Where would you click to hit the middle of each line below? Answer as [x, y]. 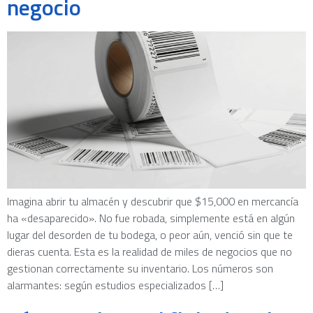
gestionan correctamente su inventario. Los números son [140, 268]
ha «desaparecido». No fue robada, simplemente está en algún [151, 218]
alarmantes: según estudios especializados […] [115, 285]
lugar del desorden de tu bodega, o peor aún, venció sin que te [150, 234]
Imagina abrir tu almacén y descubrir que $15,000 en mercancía [153, 201]
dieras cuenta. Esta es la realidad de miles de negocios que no [150, 251]
